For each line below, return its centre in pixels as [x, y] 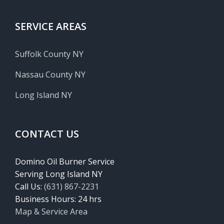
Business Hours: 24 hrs [58, 199]
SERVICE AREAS [51, 26]
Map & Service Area [51, 211]
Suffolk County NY [49, 54]
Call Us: [29, 186]
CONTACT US [47, 133]
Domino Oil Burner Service [65, 161]
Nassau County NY [50, 74]
